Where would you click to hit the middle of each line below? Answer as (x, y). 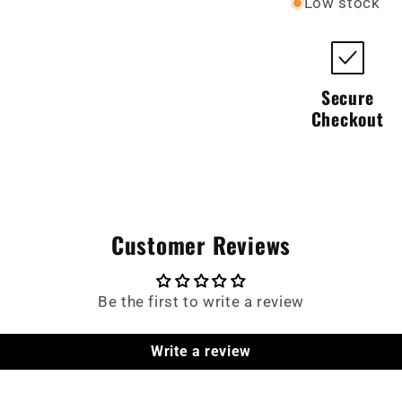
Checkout (347, 118)
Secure (347, 97)
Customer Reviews (201, 244)
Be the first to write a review (201, 301)
